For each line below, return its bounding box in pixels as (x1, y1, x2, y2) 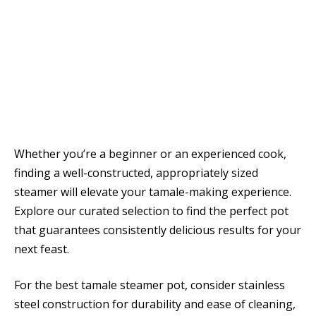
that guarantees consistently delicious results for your (14, 221, 301, 238)
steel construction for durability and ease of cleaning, (14, 296, 296, 312)
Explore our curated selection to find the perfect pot (14, 202, 288, 219)
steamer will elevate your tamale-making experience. (14, 183, 291, 200)
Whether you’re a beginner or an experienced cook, (14, 145, 286, 162)
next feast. (14, 241, 69, 257)
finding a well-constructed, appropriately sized (14, 164, 258, 181)
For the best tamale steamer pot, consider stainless (14, 277, 285, 293)
